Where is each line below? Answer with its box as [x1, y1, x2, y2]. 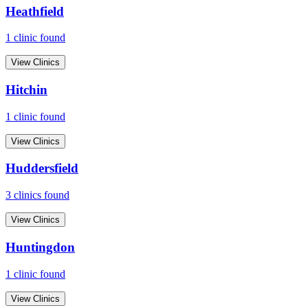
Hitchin [5, 82, 47, 97]
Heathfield [5, 3, 64, 19]
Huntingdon [5, 239, 75, 254]
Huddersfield [5, 161, 78, 176]
